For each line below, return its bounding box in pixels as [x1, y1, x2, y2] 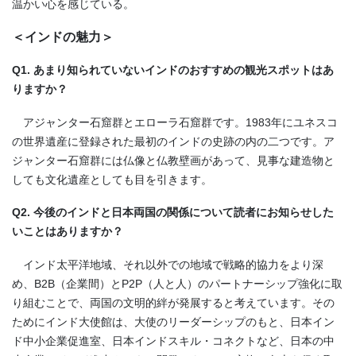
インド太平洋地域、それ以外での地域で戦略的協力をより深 [23, 257, 323, 271]
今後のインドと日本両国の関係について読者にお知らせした [33, 206, 334, 219]
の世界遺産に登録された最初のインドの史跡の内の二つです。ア [12, 134, 335, 148]
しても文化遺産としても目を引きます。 [12, 172, 212, 186]
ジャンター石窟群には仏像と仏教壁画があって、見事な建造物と [12, 153, 335, 167]
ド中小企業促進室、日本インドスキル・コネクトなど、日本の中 [12, 334, 335, 347]
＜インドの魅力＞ [12, 30, 114, 44]
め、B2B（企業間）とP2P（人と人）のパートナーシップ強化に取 [12, 277, 342, 290]
